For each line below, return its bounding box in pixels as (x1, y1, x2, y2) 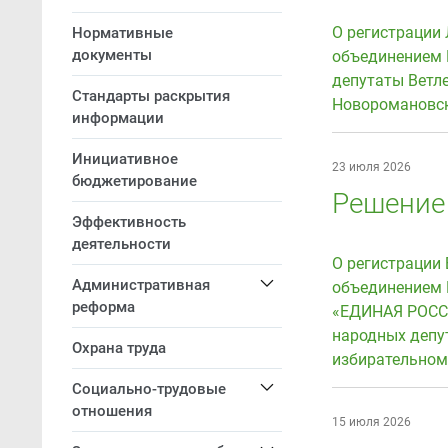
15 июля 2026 (332, 415, 411, 429)
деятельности (72, 235, 171, 253)
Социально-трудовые (72, 380, 226, 398)
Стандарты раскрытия (72, 87, 230, 105)
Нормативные (72, 24, 173, 42)
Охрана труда (72, 339, 166, 357)
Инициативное (72, 150, 178, 168)
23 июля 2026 (332, 160, 411, 174)
